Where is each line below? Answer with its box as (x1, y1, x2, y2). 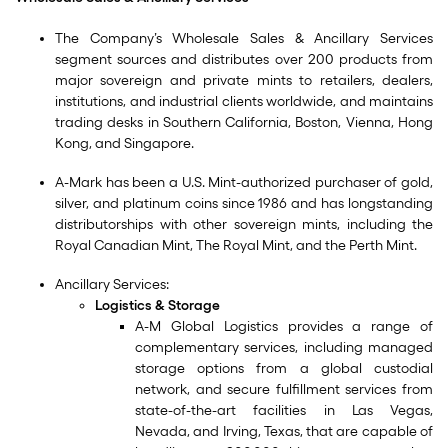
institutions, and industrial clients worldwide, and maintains (55, 93, 433, 110)
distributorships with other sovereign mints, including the (55, 216, 433, 233)
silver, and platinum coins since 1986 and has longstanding (55, 195, 433, 212)
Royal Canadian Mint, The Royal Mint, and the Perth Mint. (55, 237, 417, 254)
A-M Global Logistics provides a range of (135, 318, 433, 335)
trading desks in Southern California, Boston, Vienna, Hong (55, 114, 433, 131)
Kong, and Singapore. (55, 135, 194, 152)
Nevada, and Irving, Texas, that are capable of (135, 423, 433, 440)
